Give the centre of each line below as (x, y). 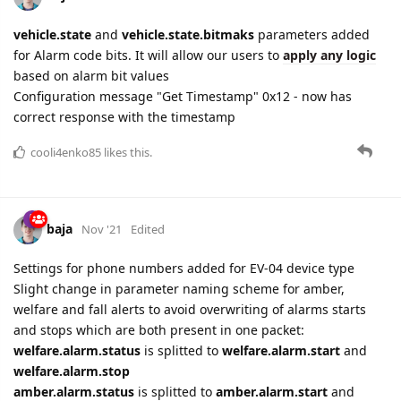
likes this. (127, 152)
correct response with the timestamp (124, 116)
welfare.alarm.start (281, 350)
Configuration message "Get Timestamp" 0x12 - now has (183, 96)
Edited (148, 229)
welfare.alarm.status (77, 350)
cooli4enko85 (66, 152)
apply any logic (329, 55)
